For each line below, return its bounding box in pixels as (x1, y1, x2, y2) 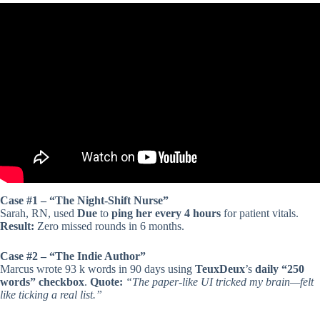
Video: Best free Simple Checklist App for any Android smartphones (7, 10, 313, 23)
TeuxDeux (195, 263, 245, 276)
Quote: (90, 276, 123, 289)
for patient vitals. (221, 207, 299, 220)
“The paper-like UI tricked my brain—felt (126, 276, 314, 289)
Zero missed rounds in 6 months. (34, 220, 184, 233)
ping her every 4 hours (111, 207, 221, 220)
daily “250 (255, 263, 304, 276)
